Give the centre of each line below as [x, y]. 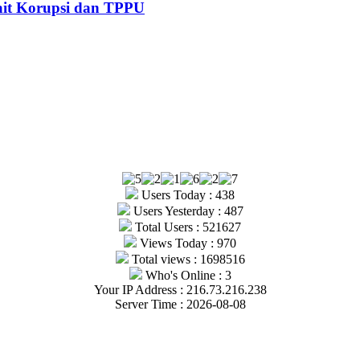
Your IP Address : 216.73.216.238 [180, 289]
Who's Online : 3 [186, 275]
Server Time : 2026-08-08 [180, 304]
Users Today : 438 [186, 194]
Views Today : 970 [186, 243]
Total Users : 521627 [186, 227]
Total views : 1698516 [186, 259]
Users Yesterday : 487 [186, 211]
